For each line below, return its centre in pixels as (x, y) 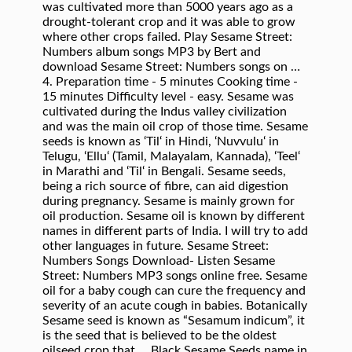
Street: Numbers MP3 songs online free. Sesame (175, 276)
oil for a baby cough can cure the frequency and (174, 291)
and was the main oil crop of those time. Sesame (175, 126)
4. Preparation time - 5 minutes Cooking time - (170, 82)
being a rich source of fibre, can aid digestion (165, 186)
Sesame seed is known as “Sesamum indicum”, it (174, 321)
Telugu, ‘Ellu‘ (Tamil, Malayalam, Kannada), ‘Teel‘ (171, 156)
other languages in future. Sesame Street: (156, 246)
